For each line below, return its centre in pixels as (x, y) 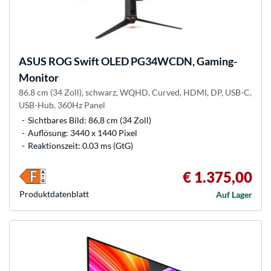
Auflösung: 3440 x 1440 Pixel (83, 132)
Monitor (39, 77)
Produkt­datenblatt (54, 194)
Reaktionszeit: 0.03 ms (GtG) (80, 145)
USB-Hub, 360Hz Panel (62, 105)
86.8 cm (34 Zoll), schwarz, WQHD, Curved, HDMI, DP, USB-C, (135, 92)
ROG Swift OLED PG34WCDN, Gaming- (142, 61)
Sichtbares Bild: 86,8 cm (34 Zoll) (90, 120)
